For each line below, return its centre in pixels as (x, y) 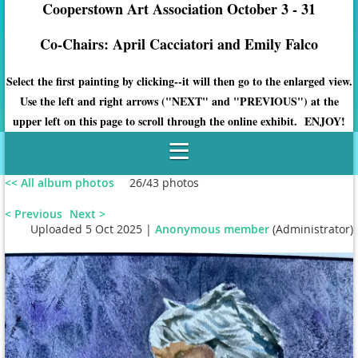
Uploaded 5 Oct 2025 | (91, 229)
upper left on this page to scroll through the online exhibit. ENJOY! (179, 121)
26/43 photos (164, 183)
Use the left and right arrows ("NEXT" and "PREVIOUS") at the (179, 101)
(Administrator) (311, 229)
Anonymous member (212, 229)
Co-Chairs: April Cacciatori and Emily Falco (179, 44)
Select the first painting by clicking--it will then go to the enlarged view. (179, 81)
